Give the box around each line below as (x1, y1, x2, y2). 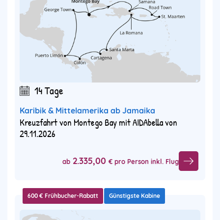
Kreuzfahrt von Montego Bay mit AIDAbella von (20, 116, 177, 129)
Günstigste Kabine (109, 192, 160, 200)
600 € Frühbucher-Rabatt (27, 192, 98, 200)
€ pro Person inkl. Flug (109, 157, 179, 165)
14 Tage (34, 83, 63, 98)
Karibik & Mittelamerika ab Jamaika (20, 106, 155, 116)
